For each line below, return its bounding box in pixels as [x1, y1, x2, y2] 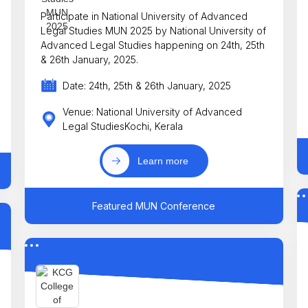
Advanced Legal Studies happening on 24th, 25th [41, 38, 265, 51]
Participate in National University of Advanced [41, 10, 248, 22]
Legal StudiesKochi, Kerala [63, 120, 184, 133]
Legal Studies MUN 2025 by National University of [41, 24, 267, 36]
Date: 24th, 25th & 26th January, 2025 [63, 80, 232, 92]
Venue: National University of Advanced [63, 106, 243, 118]
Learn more [137, 155, 189, 166]
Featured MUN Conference [92, 200, 216, 212]
